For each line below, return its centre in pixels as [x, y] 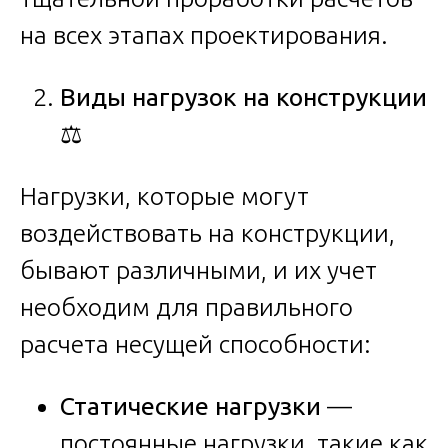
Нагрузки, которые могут [164, 195]
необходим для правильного [186, 306]
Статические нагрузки [190, 405]
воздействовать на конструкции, [207, 232]
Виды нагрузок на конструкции [243, 96]
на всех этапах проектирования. [204, 34]
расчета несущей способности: [195, 343]
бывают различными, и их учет [198, 269]
